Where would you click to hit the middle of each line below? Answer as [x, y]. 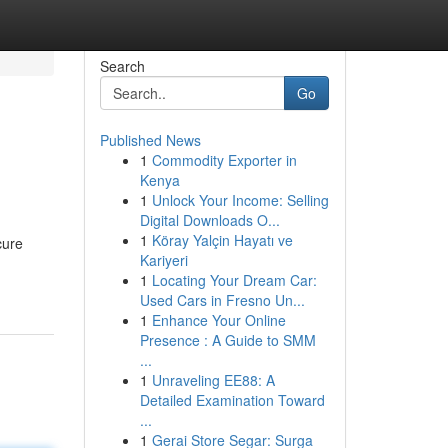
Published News [150, 140]
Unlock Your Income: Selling [240, 200]
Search [122, 66]
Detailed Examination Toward [232, 400]
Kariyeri [163, 260]
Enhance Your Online [218, 320]
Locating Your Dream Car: [234, 280]
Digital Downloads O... [209, 220]
